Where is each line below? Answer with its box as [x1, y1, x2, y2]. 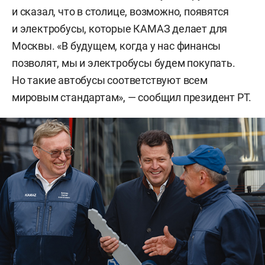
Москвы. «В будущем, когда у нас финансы [12, 40, 221, 53]
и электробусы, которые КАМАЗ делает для [12, 22, 228, 35]
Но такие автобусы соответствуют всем [12, 74, 208, 87]
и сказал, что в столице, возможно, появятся [12, 5, 229, 18]
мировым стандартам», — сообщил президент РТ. [12, 91, 252, 104]
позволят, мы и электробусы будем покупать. [12, 57, 235, 70]
